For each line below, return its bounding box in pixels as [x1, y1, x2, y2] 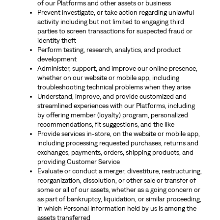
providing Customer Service [37, 158, 120, 165]
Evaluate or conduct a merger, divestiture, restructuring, [37, 167, 202, 175]
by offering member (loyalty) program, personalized [37, 111, 188, 119]
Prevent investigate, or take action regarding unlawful [37, 8, 194, 16]
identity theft [37, 36, 76, 44]
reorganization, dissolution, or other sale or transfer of [37, 176, 196, 184]
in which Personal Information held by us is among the [37, 204, 196, 212]
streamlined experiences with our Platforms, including [37, 102, 195, 110]
